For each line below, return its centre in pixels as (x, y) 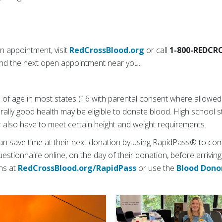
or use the (157, 168)
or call (157, 50)
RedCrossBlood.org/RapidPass (77, 168)
